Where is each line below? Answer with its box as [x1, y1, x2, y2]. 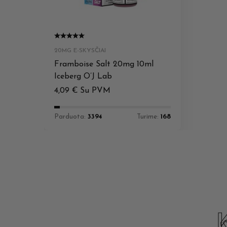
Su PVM [80, 86, 110, 95]
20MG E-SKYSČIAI [54, 47, 106, 54]
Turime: [137, 113, 161, 120]
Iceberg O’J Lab [54, 72, 112, 81]
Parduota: [54, 113, 88, 120]
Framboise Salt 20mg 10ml [54, 60, 154, 68]
